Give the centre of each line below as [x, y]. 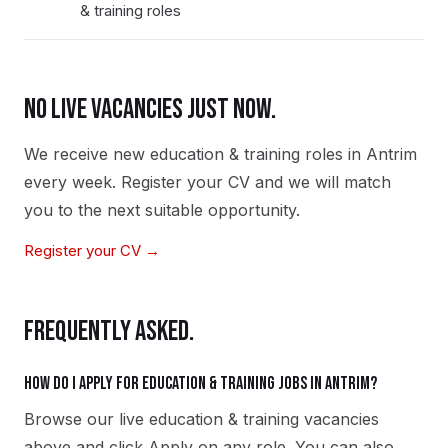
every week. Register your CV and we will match [207, 182]
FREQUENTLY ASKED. [109, 331]
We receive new [87, 154]
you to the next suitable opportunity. [162, 210]
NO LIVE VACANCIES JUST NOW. [150, 109]
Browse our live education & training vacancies [201, 419]
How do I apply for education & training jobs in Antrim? [200, 383]
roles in [333, 154]
